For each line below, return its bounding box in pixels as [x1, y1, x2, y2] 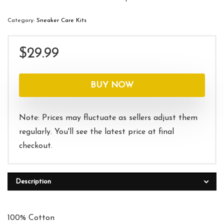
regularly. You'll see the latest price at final [19, 128, 174, 136]
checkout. [19, 142, 52, 150]
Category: [7, 17, 36, 24]
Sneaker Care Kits [36, 17, 86, 24]
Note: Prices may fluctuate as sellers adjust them [19, 114, 197, 122]
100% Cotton [7, 214, 54, 222]
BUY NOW [90, 81, 133, 90]
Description [15, 178, 51, 186]
